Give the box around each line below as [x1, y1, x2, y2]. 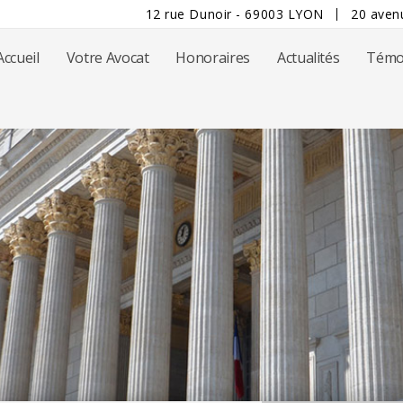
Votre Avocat [66, 48, 149, 67]
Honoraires [175, 48, 250, 67]
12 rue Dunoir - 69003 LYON [145, 4, 325, 22]
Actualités [276, 48, 340, 67]
